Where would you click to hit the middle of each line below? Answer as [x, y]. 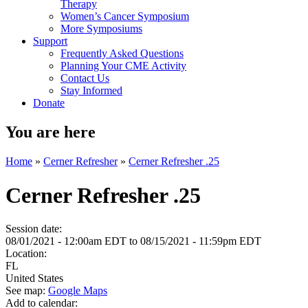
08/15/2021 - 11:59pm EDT [201, 241]
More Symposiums [101, 29]
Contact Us [85, 78]
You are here [51, 132]
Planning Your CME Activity [123, 66]
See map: [27, 290]
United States [34, 278]
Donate [49, 103]
